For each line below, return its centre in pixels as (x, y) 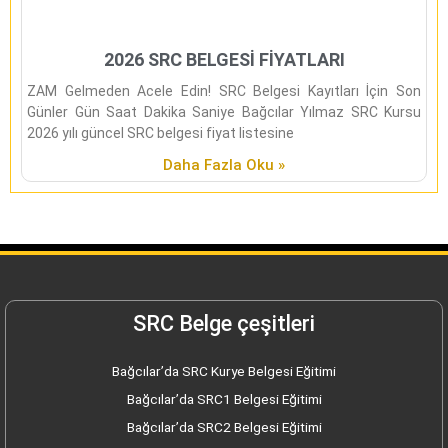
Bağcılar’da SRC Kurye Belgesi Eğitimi (224, 370)
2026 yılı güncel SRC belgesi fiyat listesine (160, 132)
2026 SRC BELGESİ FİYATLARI (224, 59)
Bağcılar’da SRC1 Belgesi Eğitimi (224, 398)
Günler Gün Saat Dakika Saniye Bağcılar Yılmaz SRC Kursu (224, 111)
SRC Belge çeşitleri (224, 323)
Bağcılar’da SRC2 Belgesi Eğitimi (224, 426)
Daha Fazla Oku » (224, 164)
